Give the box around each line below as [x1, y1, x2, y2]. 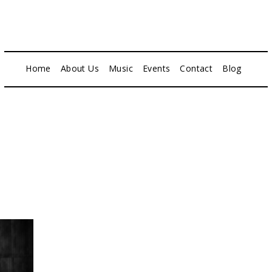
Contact [180, 63, 213, 74]
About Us [60, 63, 99, 74]
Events [142, 63, 171, 74]
